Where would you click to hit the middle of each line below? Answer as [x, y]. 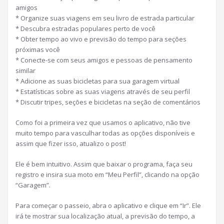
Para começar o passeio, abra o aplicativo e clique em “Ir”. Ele [108, 205]
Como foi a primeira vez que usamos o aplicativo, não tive [103, 122]
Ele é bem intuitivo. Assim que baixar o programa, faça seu [104, 164]
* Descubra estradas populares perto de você [85, 28]
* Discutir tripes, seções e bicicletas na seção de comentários [108, 102]
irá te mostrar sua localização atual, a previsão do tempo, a [105, 216]
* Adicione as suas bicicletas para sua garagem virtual [97, 81]
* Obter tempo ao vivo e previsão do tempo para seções [101, 39]
